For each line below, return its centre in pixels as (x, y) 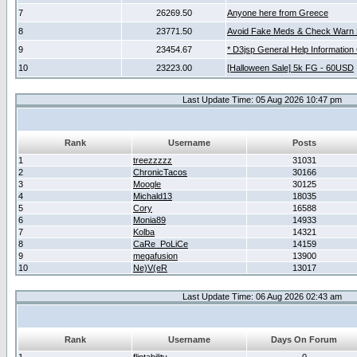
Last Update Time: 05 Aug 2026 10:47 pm (262, 100)
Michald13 (153, 196)
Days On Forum (304, 339)
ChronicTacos (160, 172)
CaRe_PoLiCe (161, 244)
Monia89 (149, 220)
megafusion (155, 256)
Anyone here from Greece (278, 13)
